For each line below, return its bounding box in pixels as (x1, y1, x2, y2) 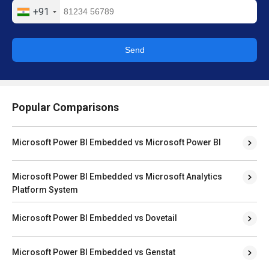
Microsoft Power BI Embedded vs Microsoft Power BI (12, 137, 221, 147)
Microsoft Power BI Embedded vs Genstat (12, 247, 175, 257)
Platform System (12, 184, 78, 195)
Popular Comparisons (12, 100, 119, 113)
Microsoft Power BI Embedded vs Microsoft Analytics (12, 171, 222, 181)
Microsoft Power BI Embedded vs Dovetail (12, 213, 177, 223)
